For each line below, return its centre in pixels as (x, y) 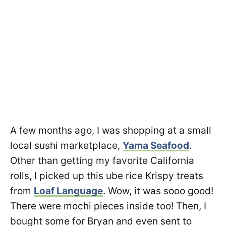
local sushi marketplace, (66, 146)
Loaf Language (68, 191)
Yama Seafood (156, 146)
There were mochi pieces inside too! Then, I (108, 206)
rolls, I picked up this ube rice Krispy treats (107, 176)
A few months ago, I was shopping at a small (111, 130)
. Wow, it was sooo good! (158, 191)
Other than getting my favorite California (102, 161)
